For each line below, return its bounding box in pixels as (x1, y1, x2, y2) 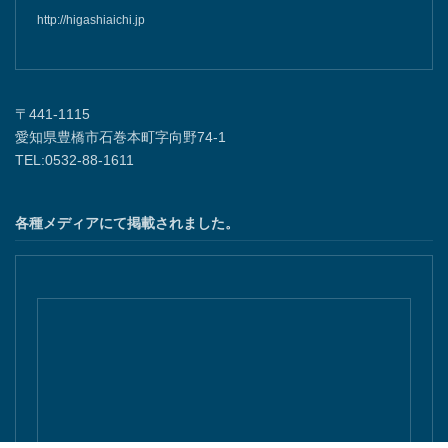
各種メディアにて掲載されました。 (15, 215, 239, 232)
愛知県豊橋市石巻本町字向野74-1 (15, 129, 226, 146)
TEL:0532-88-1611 (15, 152, 134, 169)
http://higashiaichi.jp (37, 13, 145, 28)
